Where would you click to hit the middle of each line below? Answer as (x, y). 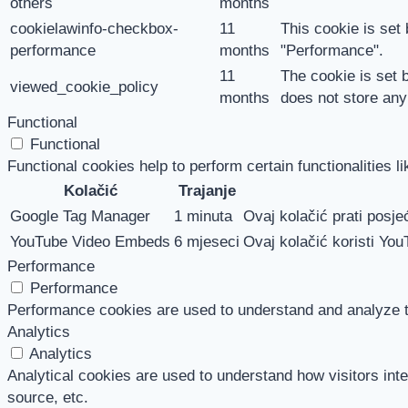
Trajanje (207, 191)
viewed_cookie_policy (84, 87)
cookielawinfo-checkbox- (94, 29)
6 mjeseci (207, 242)
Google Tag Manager (80, 217)
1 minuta (203, 217)
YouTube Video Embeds (90, 242)
